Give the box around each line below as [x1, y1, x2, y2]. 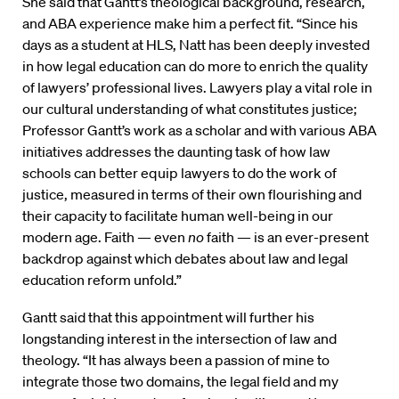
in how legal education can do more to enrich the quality [22, 57, 368, 76]
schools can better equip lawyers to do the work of [22, 164, 337, 183]
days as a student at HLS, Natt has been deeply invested [22, 36, 370, 54]
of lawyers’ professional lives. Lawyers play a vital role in [22, 78, 372, 97]
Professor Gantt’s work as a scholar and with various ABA [22, 121, 377, 140]
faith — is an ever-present [204, 228, 369, 247]
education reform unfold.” [22, 271, 182, 289]
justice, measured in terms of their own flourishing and [22, 185, 362, 204]
